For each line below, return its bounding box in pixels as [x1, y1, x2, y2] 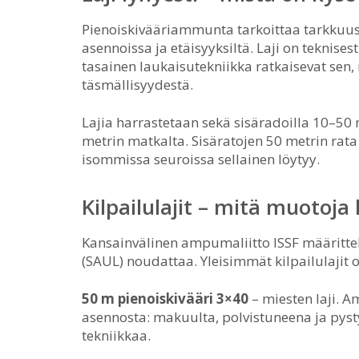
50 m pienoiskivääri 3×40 [82, 289, 248, 308]
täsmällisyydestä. [82, 75, 193, 94]
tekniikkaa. [82, 326, 151, 345]
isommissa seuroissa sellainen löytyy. [82, 150, 320, 168]
